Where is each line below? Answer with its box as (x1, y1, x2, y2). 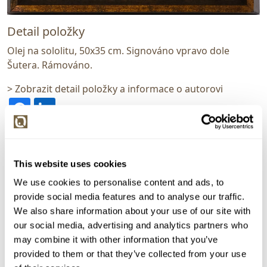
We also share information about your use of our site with (14, 206, 251, 216)
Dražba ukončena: (17, 223, 99, 237)
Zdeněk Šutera (17, 178, 120, 198)
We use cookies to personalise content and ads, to (14, 177, 224, 188)
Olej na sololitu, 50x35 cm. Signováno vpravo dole (7, 44, 229, 57)
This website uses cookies (14, 158, 127, 169)
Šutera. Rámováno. (7, 58, 92, 72)
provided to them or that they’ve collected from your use (14, 249, 246, 259)
